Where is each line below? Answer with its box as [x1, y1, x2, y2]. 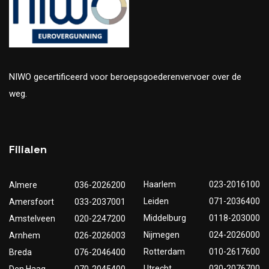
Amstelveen [9, 214, 55, 224]
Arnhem [9, 231, 40, 241]
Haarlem [144, 180, 176, 190]
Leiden [144, 196, 169, 207]
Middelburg [144, 213, 186, 223]
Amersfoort [9, 197, 54, 207]
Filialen [9, 142, 47, 157]
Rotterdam [144, 247, 185, 257]
